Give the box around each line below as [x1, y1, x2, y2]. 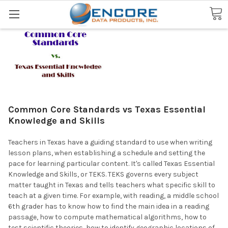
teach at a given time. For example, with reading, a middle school [8, 191, 219, 200]
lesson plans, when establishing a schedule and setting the [8, 148, 205, 157]
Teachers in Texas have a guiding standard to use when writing [8, 137, 212, 147]
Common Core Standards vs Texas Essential [8, 103, 206, 115]
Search [8, 6, 32, 15]
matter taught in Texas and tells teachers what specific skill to [8, 180, 215, 189]
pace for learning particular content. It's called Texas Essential [8, 159, 215, 168]
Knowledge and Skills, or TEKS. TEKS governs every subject [8, 169, 198, 179]
